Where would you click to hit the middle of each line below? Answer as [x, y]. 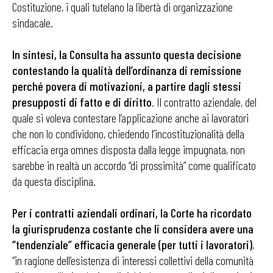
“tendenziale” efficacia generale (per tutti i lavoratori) [132, 245]
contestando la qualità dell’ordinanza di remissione [127, 70]
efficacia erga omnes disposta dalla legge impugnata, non [129, 150]
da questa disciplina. [54, 181]
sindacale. [33, 23]
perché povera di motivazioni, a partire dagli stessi [127, 86]
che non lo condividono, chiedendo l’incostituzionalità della [128, 134]
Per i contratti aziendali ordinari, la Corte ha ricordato [132, 213]
